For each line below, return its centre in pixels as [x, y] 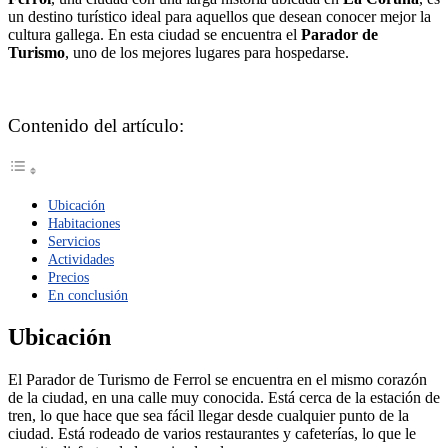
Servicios [74, 241]
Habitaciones [84, 223]
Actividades [81, 259]
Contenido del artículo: [96, 126]
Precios [68, 277]
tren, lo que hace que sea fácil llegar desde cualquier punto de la [208, 416]
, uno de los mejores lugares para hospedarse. [207, 52]
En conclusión [88, 295]
